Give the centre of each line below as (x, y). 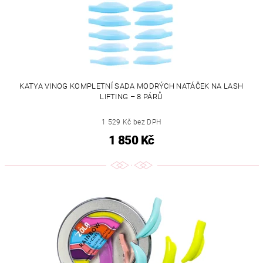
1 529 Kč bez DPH (131, 122)
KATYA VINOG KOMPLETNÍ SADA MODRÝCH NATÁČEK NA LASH (131, 86)
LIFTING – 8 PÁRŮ (131, 97)
